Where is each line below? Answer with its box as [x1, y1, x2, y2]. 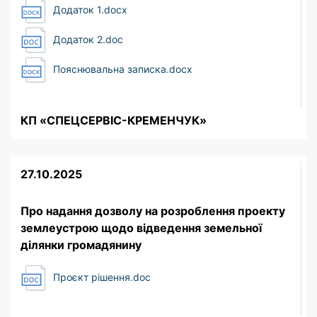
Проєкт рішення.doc [50, 271, 151, 284]
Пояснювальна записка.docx [50, 63, 192, 76]
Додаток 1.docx [50, 4, 127, 16]
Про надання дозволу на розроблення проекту [21, 203, 285, 218]
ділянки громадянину [21, 237, 142, 252]
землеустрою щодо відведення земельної [21, 220, 262, 235]
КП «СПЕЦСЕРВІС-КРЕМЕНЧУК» [21, 113, 207, 127]
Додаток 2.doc [50, 33, 123, 46]
